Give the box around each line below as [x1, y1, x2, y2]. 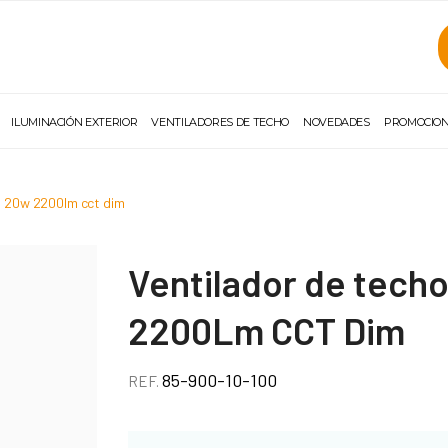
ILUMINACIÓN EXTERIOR [11, 115, 138, 129]
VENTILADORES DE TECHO [151, 115, 289, 129]
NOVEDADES [303, 115, 370, 129]
